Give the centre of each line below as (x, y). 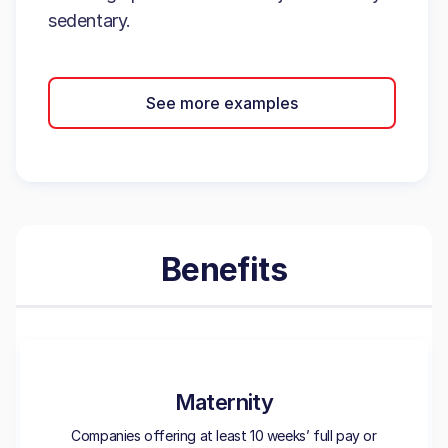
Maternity (224, 402)
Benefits (224, 269)
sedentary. (89, 20)
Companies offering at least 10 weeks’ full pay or (224, 435)
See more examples (222, 102)
